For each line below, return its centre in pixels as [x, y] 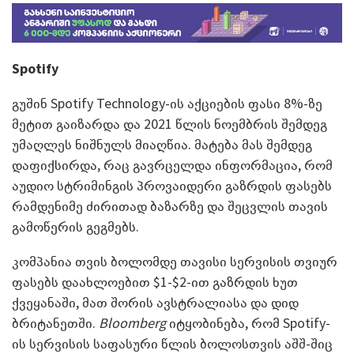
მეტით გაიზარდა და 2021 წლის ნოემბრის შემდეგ [169, 124]
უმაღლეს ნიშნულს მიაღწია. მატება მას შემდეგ [162, 145]
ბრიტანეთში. [55, 323]
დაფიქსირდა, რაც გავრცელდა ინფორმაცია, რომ [172, 165]
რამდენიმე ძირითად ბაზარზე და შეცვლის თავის [170, 206]
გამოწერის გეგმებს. [75, 227]
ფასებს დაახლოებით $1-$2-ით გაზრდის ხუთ [155, 282]
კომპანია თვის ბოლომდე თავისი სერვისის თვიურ [175, 262]
